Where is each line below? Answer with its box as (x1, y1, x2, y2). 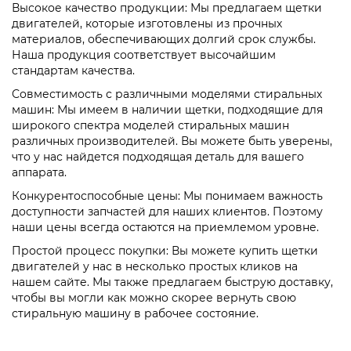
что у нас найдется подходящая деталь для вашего (12, 149, 304, 164)
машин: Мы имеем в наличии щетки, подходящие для (12, 102, 323, 117)
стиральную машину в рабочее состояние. (12, 306, 259, 320)
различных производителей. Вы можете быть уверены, (12, 133, 332, 148)
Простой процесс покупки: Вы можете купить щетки (12, 243, 318, 258)
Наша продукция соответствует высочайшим (12, 47, 276, 62)
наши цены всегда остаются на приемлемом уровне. (12, 219, 319, 234)
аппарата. (12, 165, 67, 179)
